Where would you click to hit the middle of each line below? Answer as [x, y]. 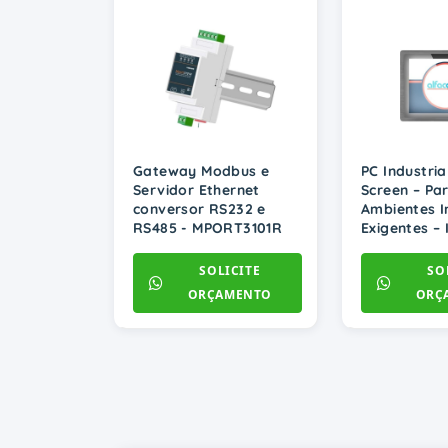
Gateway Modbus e [201, 171]
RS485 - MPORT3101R [208, 228]
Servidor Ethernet [196, 190]
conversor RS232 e [199, 209]
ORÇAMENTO [229, 295]
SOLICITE [230, 271]
